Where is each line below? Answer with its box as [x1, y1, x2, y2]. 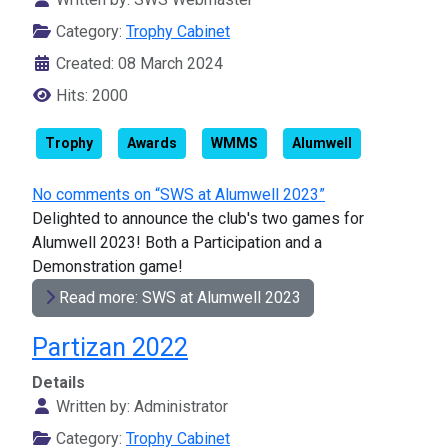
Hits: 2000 [56, 86, 128, 106]
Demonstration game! [32, 257, 183, 277]
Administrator [134, 397, 228, 417]
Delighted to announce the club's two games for [32, 209, 364, 229]
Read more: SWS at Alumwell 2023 [55, 288, 301, 308]
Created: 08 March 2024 [56, 54, 223, 74]
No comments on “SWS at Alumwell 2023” [32, 185, 325, 205]
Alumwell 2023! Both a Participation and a [32, 233, 322, 253]
